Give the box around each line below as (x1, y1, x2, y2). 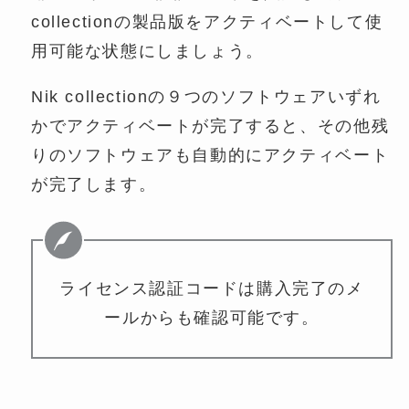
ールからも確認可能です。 (104, 309, 320, 328)
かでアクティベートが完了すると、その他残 (30, 116, 390, 135)
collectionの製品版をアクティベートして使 (30, 12, 383, 31)
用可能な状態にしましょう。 (30, 41, 264, 60)
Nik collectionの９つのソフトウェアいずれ (30, 87, 382, 106)
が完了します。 (30, 174, 157, 194)
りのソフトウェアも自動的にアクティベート (30, 145, 390, 164)
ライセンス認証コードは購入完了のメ (59, 279, 364, 299)
